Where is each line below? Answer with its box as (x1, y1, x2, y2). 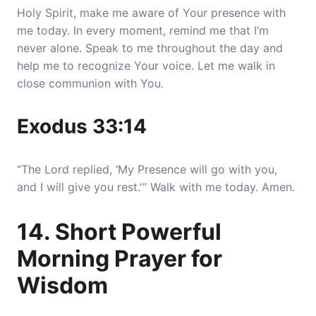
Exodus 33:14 (17, 114, 147, 138)
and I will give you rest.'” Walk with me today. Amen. (17, 180, 295, 194)
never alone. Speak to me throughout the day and (17, 41, 283, 55)
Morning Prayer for (17, 245, 222, 272)
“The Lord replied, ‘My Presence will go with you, (17, 162, 277, 176)
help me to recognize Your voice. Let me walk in (17, 59, 275, 73)
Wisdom (17, 272, 108, 299)
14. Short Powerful (17, 218, 221, 245)
